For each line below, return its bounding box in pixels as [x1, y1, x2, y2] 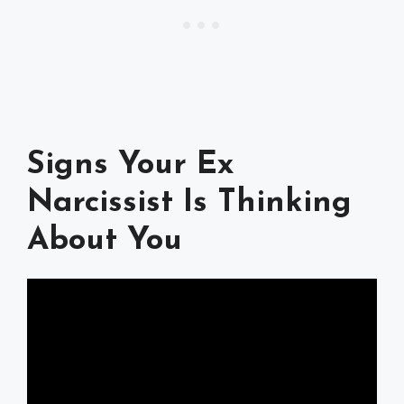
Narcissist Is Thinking [27, 187, 352, 219]
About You [27, 225, 182, 257]
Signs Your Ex [27, 149, 234, 181]
